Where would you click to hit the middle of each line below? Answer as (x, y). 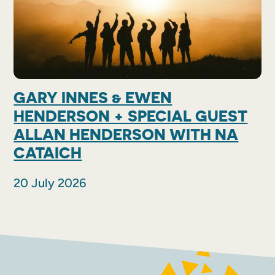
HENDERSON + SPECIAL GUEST (131, 116)
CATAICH (48, 153)
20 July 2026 (50, 183)
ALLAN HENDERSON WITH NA (126, 135)
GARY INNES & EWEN (93, 98)
